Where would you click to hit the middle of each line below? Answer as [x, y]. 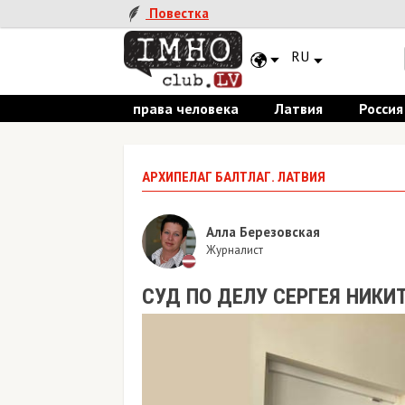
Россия [381, 108]
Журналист [235, 250]
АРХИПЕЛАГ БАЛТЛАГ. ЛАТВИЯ [234, 177]
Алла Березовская [263, 231]
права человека [186, 108]
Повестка [177, 14]
